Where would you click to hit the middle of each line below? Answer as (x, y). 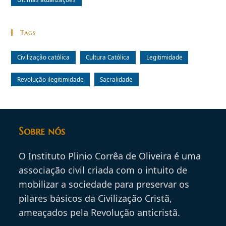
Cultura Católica (108, 57)
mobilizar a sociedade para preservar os (104, 184)
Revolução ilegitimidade (51, 79)
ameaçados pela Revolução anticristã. (100, 213)
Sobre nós (42, 131)
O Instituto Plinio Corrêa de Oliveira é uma (110, 156)
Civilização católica (44, 57)
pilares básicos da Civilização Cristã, (96, 199)
